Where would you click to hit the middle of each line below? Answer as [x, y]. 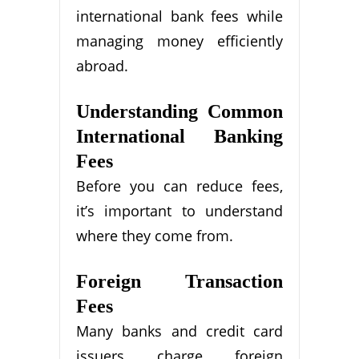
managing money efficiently [179, 41]
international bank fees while [179, 16]
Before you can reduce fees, [179, 186]
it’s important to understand [179, 211]
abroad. [102, 66]
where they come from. [155, 236]
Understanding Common [179, 112]
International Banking [179, 137]
